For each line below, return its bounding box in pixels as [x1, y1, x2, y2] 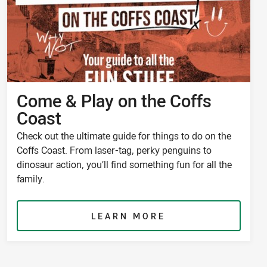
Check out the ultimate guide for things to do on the [16, 129, 231, 143]
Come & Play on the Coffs [16, 89, 212, 113]
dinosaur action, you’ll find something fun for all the [16, 158, 232, 172]
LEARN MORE [91, 210, 166, 222]
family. [16, 172, 45, 186]
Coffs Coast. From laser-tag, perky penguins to [16, 144, 212, 157]
